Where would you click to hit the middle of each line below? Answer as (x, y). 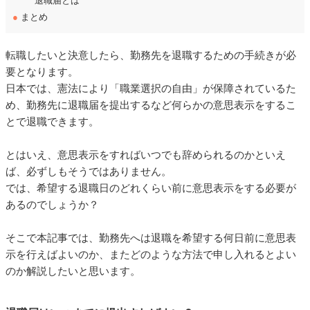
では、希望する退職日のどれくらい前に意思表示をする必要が (151, 188)
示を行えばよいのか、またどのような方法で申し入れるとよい (151, 254)
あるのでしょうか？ (52, 204)
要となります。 (42, 72)
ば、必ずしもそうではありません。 (89, 171)
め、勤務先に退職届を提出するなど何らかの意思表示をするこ (151, 105)
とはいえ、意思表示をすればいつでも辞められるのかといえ (146, 155)
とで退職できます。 (52, 121)
